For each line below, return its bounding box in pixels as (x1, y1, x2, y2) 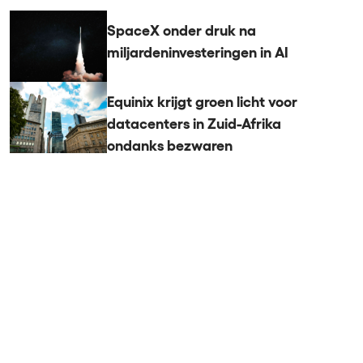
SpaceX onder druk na (107, 23, 256, 40)
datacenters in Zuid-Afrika (107, 116, 281, 133)
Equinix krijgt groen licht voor (107, 94, 297, 111)
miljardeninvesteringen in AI (107, 45, 288, 62)
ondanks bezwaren (107, 138, 233, 155)
